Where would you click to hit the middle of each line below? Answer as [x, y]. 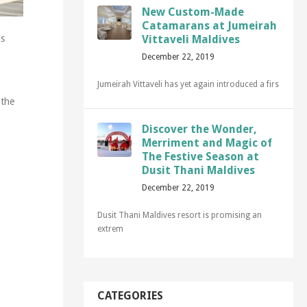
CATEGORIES [130, 296]
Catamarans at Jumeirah [209, 26]
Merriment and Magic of [207, 143]
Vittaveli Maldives [191, 39]
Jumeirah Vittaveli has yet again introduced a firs [188, 84]
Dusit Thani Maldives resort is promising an [179, 215]
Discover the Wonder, [199, 129]
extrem [110, 229]
